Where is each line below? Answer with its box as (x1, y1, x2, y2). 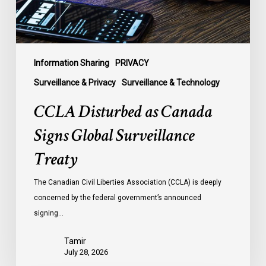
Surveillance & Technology (121, 77, 220, 87)
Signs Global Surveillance (33, 123, 194, 147)
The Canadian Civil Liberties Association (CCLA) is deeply (33, 178, 221, 186)
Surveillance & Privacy (33, 77, 116, 87)
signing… (33, 208, 64, 217)
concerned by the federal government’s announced (33, 193, 201, 202)
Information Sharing (33, 58, 109, 68)
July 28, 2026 (64, 247, 108, 256)
